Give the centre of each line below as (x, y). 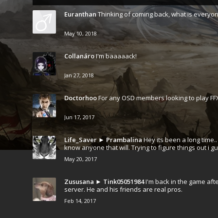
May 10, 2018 (81, 33)
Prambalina (124, 140)
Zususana (79, 182)
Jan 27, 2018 (79, 75)
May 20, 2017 (81, 159)
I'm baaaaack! (116, 56)
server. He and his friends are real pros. (123, 189)
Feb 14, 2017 (80, 201)
